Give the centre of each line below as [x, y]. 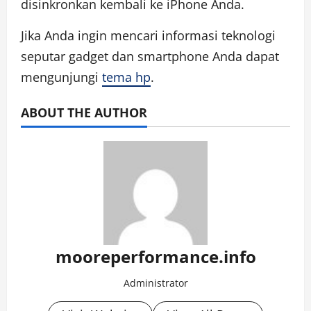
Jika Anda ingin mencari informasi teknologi [148, 36]
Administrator [155, 283]
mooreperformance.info [155, 257]
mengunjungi [61, 77]
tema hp [126, 77]
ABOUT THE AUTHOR [84, 113]
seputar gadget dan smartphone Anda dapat [150, 57]
